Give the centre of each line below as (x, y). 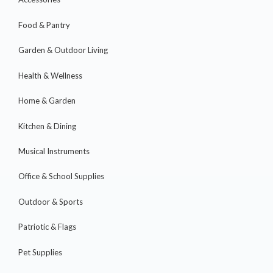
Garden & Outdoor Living (63, 50)
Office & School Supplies (61, 176)
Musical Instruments (54, 151)
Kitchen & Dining (47, 126)
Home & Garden (47, 101)
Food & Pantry (44, 25)
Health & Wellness (50, 75)
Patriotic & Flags (47, 227)
